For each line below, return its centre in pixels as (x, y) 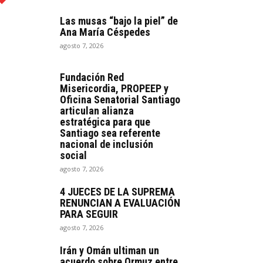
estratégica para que (105, 122)
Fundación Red (92, 77)
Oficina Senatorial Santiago (120, 99)
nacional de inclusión (107, 144)
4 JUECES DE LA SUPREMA (117, 191)
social (73, 155)
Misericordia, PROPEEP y (114, 88)
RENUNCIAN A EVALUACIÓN (120, 203)
